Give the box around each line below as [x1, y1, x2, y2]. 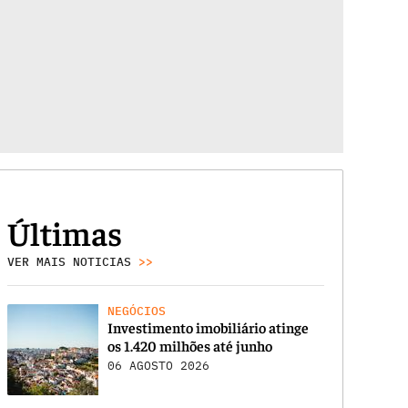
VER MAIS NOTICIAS [7, 253, 139, 270]
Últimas [7, 210, 123, 253]
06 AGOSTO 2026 [107, 357, 210, 373]
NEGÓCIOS [107, 302, 167, 319]
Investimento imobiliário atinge [107, 317, 310, 336]
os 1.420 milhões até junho [107, 335, 273, 354]
